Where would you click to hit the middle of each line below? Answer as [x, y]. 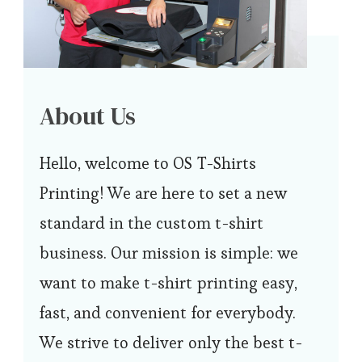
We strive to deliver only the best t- [171, 342]
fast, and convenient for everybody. [168, 312]
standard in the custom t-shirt [152, 223]
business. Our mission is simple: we [169, 253]
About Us [88, 116]
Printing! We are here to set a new [163, 193]
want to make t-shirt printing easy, [168, 282]
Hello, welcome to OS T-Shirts [147, 163]
